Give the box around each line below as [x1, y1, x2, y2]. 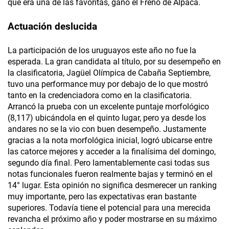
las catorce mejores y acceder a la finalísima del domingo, [8, 146, 216, 156]
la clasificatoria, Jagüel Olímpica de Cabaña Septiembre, [8, 67, 211, 78]
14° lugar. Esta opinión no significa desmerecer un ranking [8, 180, 217, 190]
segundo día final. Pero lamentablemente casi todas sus [8, 157, 210, 168]
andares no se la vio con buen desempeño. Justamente [8, 124, 206, 134]
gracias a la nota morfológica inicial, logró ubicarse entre [8, 135, 212, 145]
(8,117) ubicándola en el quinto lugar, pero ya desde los [8, 112, 206, 123]
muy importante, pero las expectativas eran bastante [8, 191, 196, 201]
